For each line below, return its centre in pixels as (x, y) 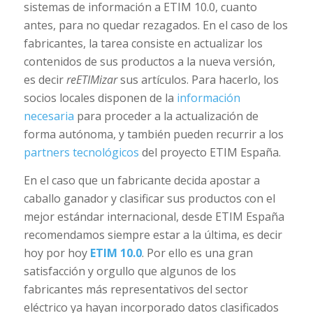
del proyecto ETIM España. (210, 152)
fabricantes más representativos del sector (136, 289)
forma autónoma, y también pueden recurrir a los (153, 134)
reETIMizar (92, 79)
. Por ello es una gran (197, 253)
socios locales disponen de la (100, 97)
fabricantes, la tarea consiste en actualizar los (143, 43)
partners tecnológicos (81, 152)
